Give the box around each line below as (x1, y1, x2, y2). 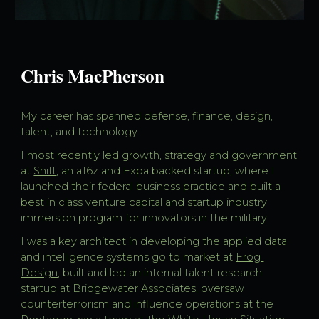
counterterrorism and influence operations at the (21, 297, 274, 310)
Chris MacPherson (21, 63, 165, 90)
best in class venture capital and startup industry (21, 195, 268, 209)
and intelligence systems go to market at (21, 250, 236, 263)
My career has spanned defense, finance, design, (21, 110, 273, 123)
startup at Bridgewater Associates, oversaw (21, 281, 245, 295)
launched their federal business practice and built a (21, 179, 281, 193)
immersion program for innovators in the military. (21, 211, 272, 224)
